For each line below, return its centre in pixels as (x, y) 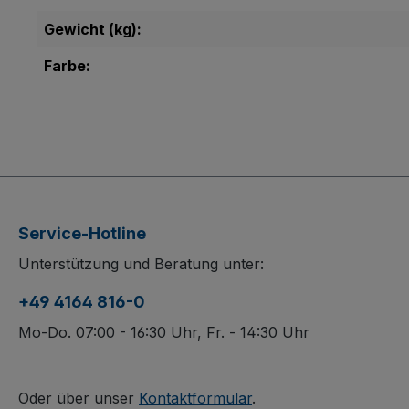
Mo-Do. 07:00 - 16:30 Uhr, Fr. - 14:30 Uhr (164, 333)
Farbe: (67, 66)
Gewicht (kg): (93, 30)
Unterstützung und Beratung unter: (141, 264)
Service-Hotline (82, 234)
